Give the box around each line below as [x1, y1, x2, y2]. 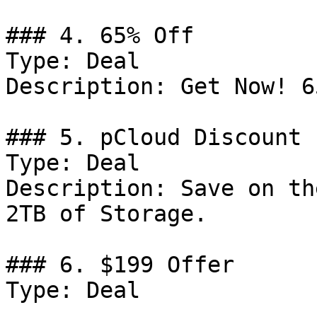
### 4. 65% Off [6, 23, 194, 48]
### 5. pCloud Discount [6, 125, 301, 150]
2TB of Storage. [6, 201, 207, 226]
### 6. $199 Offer [6, 252, 234, 277]
